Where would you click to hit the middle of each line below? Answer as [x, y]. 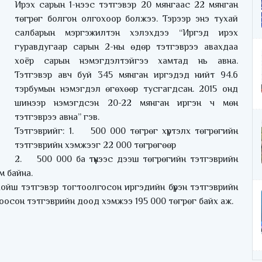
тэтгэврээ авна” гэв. [57, 117]
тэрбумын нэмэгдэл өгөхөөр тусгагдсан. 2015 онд [126, 89]
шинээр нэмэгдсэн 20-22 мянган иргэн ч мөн [126, 103]
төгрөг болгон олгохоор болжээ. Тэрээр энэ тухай [126, 19]
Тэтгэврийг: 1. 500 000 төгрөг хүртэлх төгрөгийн [126, 131]
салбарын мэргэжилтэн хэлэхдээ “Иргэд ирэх [126, 33]
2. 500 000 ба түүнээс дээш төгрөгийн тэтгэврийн [126, 159]
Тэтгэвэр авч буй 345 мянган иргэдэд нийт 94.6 [126, 75]
